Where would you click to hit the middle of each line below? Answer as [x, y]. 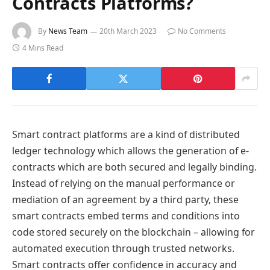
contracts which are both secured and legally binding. [134, 167]
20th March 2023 [128, 31]
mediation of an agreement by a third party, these [125, 200]
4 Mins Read [43, 48]
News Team [68, 31]
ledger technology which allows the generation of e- [130, 151]
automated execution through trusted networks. [123, 249]
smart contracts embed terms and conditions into [126, 216]
